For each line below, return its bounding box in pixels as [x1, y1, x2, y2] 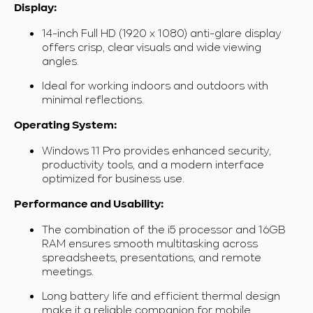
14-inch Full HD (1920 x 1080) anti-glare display [42, 26, 282, 41]
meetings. [42, 264, 94, 279]
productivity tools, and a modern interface [42, 157, 264, 172]
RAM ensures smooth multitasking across [42, 236, 258, 251]
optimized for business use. [42, 171, 184, 186]
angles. [42, 54, 79, 68]
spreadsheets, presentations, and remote [42, 250, 261, 265]
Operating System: [14, 120, 117, 132]
